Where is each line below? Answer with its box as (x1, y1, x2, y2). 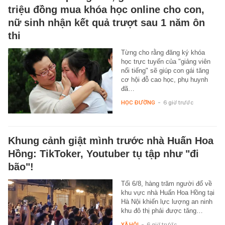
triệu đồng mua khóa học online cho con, (8, 4, 204, 15)
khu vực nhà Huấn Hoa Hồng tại (121, 188, 214, 196)
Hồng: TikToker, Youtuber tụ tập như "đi (8, 148, 199, 159)
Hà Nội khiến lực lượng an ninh (121, 197, 212, 205)
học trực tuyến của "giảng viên (121, 57, 210, 65)
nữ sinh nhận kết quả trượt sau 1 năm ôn (8, 17, 205, 28)
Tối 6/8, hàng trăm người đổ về (121, 179, 212, 187)
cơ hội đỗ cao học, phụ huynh (121, 75, 208, 83)
